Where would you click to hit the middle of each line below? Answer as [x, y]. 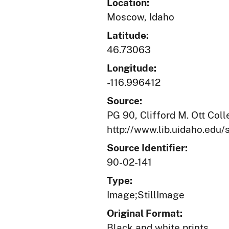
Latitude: [128, 35]
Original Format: [145, 213]
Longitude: [132, 68]
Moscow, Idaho [141, 17]
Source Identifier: [147, 148]
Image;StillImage [146, 195]
